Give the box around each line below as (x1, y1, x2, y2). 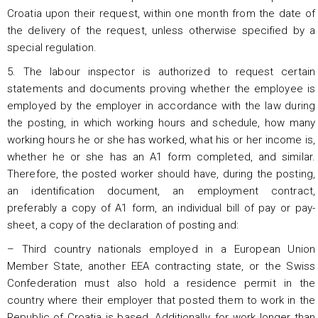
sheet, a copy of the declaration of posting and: (7, 218, 238, 231)
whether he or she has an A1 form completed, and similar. (7, 150, 315, 163)
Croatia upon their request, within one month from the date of (7, 6, 315, 20)
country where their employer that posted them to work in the (7, 293, 315, 307)
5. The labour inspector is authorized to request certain (7, 65, 315, 78)
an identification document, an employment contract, (7, 184, 315, 197)
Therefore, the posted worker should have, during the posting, (7, 167, 315, 180)
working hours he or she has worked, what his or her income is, (7, 133, 315, 146)
